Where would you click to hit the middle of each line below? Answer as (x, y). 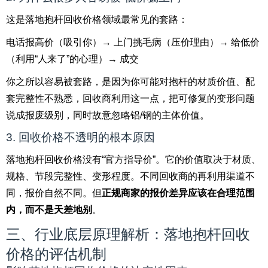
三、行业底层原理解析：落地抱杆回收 (128, 234)
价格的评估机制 (56, 254)
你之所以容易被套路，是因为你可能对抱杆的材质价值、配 (130, 82)
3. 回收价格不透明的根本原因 (80, 137)
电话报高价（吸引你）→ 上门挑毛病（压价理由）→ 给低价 (133, 42)
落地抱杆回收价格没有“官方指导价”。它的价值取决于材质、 (133, 159)
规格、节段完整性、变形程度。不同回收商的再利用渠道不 (130, 176)
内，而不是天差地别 (49, 210)
